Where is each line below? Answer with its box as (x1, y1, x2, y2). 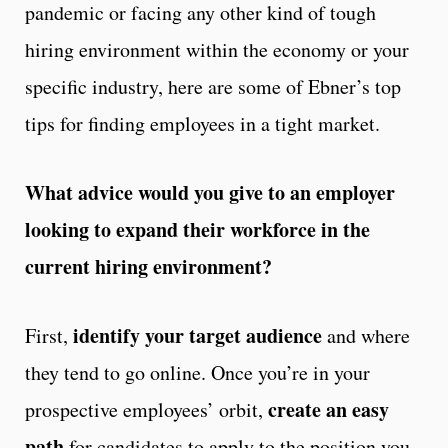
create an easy (268, 394, 389, 424)
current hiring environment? (25, 251, 279, 281)
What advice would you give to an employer (25, 177, 395, 207)
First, (25, 321, 73, 349)
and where (322, 321, 410, 349)
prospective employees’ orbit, (25, 395, 268, 423)
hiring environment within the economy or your (25, 35, 409, 63)
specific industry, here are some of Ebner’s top (25, 72, 401, 100)
